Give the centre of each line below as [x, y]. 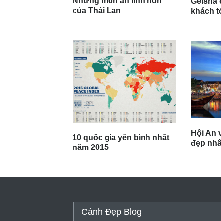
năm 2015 [91, 147]
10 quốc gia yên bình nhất [121, 137]
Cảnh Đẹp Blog [111, 211]
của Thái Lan [97, 10]
